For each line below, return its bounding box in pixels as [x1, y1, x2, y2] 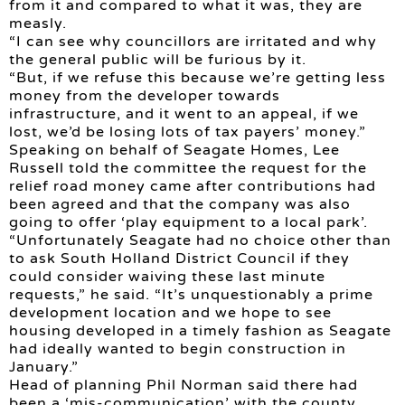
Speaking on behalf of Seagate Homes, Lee [9, 141, 340, 160]
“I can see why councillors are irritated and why [9, 33, 377, 52]
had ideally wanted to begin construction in [9, 340, 346, 359]
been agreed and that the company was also [9, 195, 351, 214]
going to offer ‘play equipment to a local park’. [9, 213, 368, 232]
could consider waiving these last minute [9, 268, 325, 287]
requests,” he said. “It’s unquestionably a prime [9, 286, 373, 305]
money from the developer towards [9, 87, 280, 106]
